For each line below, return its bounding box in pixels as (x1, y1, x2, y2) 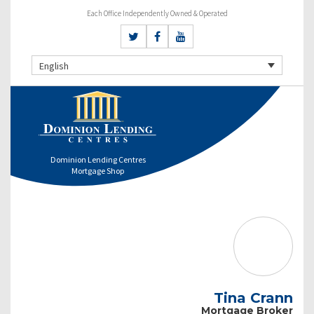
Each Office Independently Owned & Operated (86, 8, 228, 18)
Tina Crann (214, 289, 293, 306)
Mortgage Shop (71, 165, 125, 176)
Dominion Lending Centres (50, 153, 146, 165)
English (39, 59, 69, 72)
